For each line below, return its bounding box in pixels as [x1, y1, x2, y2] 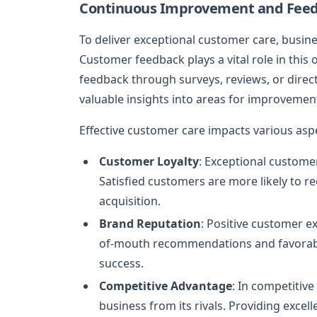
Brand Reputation [99, 216, 201, 231]
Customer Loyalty [99, 154, 199, 169]
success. [99, 255, 144, 271]
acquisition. [99, 193, 161, 209]
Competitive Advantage [99, 278, 232, 294]
